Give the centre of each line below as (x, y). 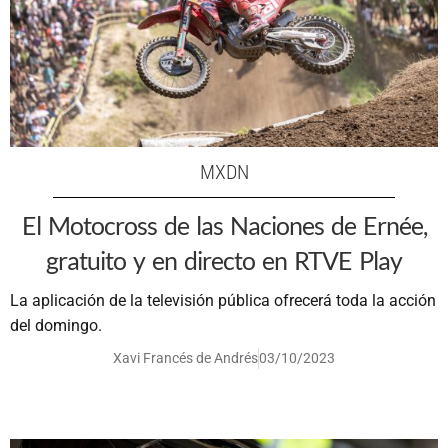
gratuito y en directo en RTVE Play (224, 259)
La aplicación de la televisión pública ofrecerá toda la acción (223, 300)
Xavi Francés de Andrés (185, 357)
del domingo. (56, 325)
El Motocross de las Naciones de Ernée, (224, 224)
